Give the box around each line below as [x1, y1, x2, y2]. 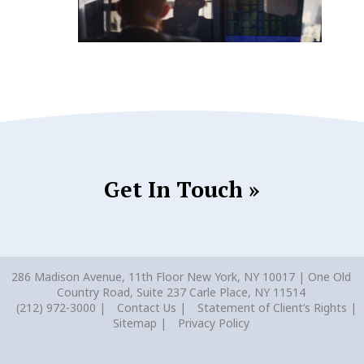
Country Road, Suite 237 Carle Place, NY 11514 [57, 284, 305, 300]
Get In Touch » [104, 174, 260, 204]
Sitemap [113, 315, 157, 331]
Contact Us [116, 300, 176, 315]
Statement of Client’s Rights [197, 300, 347, 315]
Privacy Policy [178, 315, 249, 331]
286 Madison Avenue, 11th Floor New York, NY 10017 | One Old [11, 269, 351, 284]
